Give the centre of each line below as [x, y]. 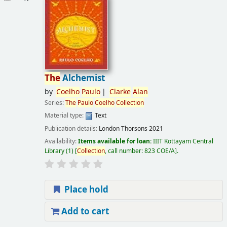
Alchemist [82, 79]
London [110, 128]
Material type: [65, 116]
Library [54, 151]
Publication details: [71, 128]
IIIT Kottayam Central [183, 141]
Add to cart [84, 211]
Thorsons [134, 128]
